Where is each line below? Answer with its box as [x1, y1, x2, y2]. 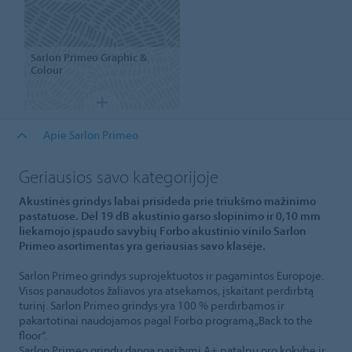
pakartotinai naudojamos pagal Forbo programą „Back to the [19, 313, 313, 328]
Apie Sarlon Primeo [42, 126, 138, 142]
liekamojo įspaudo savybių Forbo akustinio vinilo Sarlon [19, 223, 306, 239]
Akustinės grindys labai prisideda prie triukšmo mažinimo [19, 193, 316, 209]
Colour [30, 62, 63, 77]
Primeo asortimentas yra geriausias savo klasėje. [19, 238, 266, 254]
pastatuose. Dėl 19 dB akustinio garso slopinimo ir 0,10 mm [19, 208, 321, 224]
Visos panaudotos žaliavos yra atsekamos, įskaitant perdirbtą [19, 283, 313, 299]
